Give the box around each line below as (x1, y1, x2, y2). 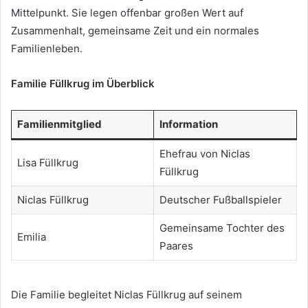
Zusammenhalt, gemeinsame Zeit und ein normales (11, 23, 259, 37)
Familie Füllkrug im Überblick (11, 76, 155, 90)
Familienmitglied (16, 117, 102, 131)
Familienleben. (11, 41, 82, 55)
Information (159, 117, 218, 131)
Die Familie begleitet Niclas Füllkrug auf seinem (11, 288, 242, 302)
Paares (159, 239, 193, 252)
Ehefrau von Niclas (159, 146, 250, 160)
